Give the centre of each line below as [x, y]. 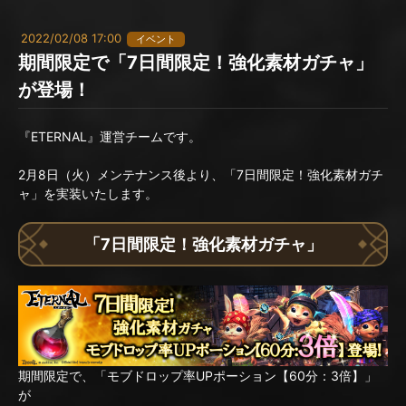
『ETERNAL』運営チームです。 [110, 136]
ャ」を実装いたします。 [88, 193]
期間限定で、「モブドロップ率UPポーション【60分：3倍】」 [198, 376]
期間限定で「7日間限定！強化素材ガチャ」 [196, 63]
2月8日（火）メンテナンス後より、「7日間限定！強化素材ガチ [201, 174]
